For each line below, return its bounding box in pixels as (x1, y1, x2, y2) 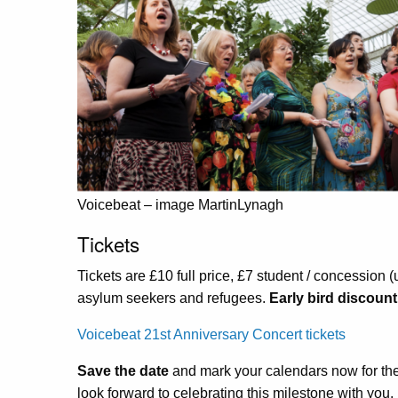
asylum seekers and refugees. (77, 291, 269, 306)
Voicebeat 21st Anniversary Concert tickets (77, 327, 346, 343)
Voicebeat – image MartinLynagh (77, 197, 283, 213)
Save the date (77, 363, 169, 379)
